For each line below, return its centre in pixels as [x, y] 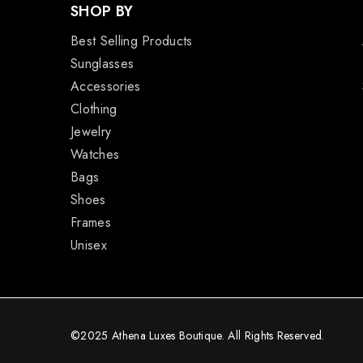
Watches [95, 155]
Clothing [94, 109]
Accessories [106, 87]
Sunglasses [102, 64]
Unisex [89, 246]
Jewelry [91, 132]
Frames [91, 223]
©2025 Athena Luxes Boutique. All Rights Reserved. [198, 335]
